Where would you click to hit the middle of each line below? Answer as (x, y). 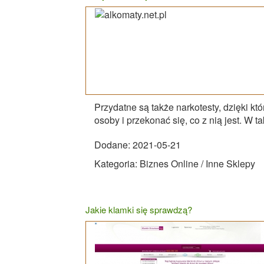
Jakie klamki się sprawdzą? (139, 209)
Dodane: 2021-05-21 (138, 144)
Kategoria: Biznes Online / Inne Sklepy (175, 163)
